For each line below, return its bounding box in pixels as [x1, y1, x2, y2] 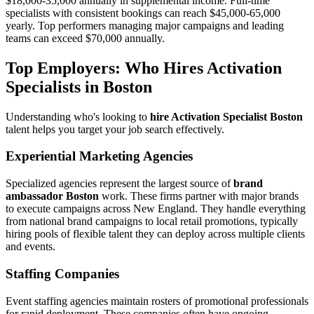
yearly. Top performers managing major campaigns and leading [6, 19, 284, 32]
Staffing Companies [6, 266, 119, 281]
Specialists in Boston [6, 77, 152, 96]
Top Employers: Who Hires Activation [6, 58, 282, 77]
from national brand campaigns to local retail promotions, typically [6, 215, 298, 228]
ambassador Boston [6, 190, 99, 203]
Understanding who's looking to [6, 110, 150, 123]
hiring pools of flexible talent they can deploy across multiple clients [6, 228, 305, 240]
